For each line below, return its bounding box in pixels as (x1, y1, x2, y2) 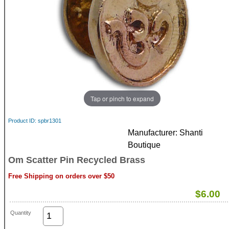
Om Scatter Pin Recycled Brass (8, 155, 145, 165)
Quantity (10, 209, 31, 216)
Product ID (8, 118, 35, 124)
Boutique (128, 141, 161, 149)
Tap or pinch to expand (90, 94, 154, 103)
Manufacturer (128, 128, 175, 137)
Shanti (179, 128, 203, 137)
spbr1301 (38, 118, 61, 124)
